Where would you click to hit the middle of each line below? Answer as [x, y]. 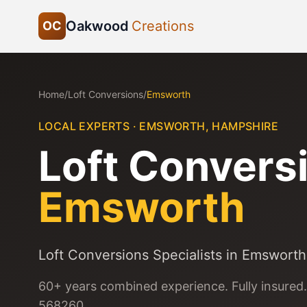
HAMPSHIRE [245, 126]
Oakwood [97, 26]
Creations [163, 26]
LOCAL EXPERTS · [89, 126]
